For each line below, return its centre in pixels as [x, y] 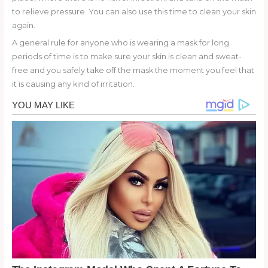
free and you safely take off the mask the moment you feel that [133, 70]
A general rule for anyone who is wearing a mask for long [120, 42]
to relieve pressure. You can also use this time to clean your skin [134, 11]
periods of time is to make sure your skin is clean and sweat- [127, 56]
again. [23, 25]
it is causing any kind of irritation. [73, 84]
